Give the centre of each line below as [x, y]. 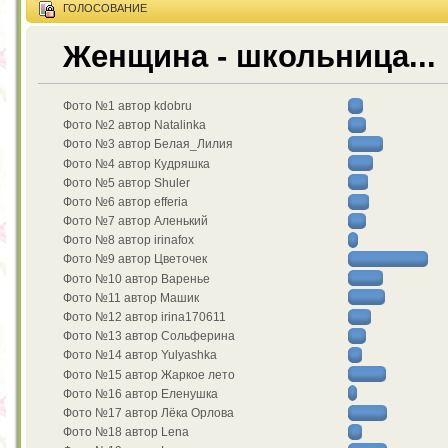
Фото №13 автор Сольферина [149, 336]
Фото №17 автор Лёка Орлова [149, 412]
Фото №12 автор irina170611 [145, 317]
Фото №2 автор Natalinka [135, 125]
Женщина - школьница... [250, 56]
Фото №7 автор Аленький [136, 221]
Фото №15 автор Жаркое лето [149, 374]
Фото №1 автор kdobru [128, 105]
